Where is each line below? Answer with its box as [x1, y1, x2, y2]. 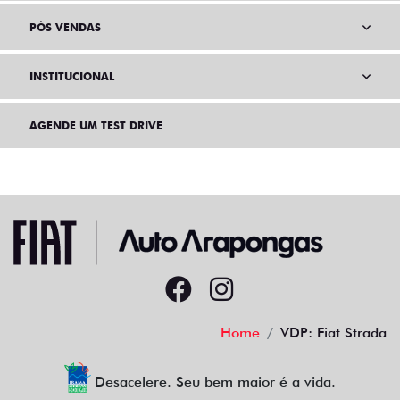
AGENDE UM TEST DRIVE [29, 119, 162, 133]
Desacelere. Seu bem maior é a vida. [95, 373, 337, 391]
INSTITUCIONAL [29, 70, 114, 84]
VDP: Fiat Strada [280, 324, 387, 342]
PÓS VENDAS [29, 21, 101, 35]
